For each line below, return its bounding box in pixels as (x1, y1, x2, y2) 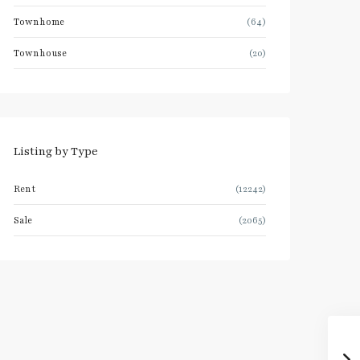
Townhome (14, 15, 64, 28)
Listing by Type (14, 144, 98, 159)
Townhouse (14, 47, 67, 59)
